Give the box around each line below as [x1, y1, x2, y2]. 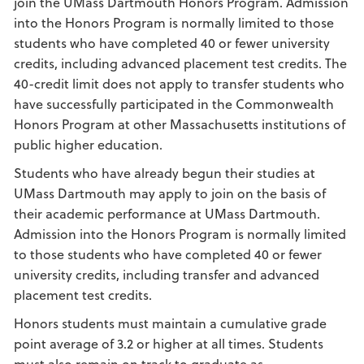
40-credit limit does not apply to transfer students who [14, 74, 344, 93]
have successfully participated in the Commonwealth [14, 94, 334, 113]
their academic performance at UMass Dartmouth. [14, 204, 320, 223]
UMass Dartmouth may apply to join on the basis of [14, 184, 326, 202]
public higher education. [14, 135, 166, 154]
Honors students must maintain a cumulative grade [14, 314, 327, 332]
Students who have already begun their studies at [14, 163, 315, 182]
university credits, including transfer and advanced [14, 265, 319, 284]
